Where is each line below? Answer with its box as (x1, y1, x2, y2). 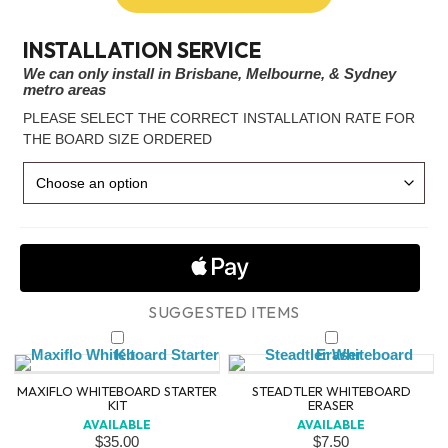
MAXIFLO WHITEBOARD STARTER (17, 383, 217, 399)
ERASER (308, 397, 354, 413)
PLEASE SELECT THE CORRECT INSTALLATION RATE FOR (23, 110, 415, 126)
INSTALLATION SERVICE (23, 37, 261, 63)
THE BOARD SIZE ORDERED (23, 131, 212, 147)
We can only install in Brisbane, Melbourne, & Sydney (23, 65, 396, 82)
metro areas (23, 81, 106, 98)
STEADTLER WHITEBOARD (251, 383, 411, 399)
